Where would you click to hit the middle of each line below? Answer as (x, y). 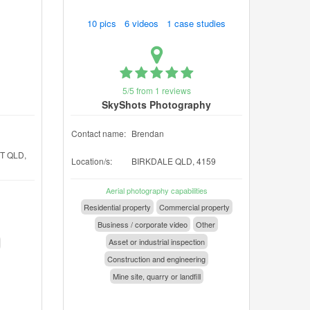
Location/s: (92, 161)
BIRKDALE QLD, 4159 (174, 161)
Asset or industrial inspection (156, 241)
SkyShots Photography (156, 104)
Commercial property (194, 207)
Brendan (148, 133)
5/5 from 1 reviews (156, 90)
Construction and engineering (156, 259)
